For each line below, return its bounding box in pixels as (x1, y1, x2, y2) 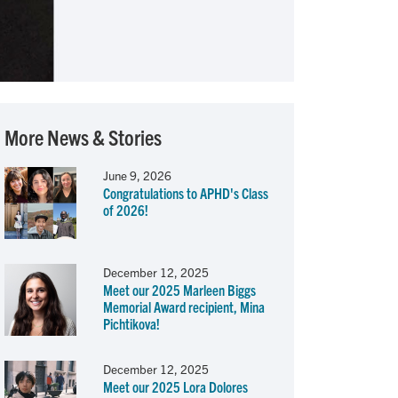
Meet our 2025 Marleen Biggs (102, 280, 256, 298)
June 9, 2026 (102, 168, 171, 184)
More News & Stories (4, 123, 162, 151)
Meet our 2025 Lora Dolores (102, 377, 248, 395)
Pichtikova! (102, 314, 160, 332)
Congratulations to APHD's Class (102, 184, 268, 203)
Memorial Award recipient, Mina (102, 297, 265, 315)
